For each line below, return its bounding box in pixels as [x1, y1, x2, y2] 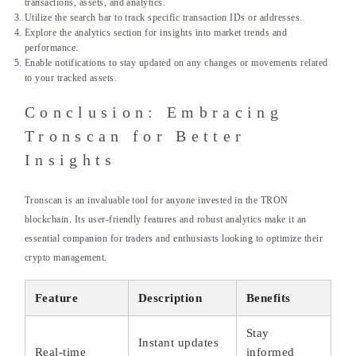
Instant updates [138, 336, 219, 350]
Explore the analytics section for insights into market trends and [25, 27, 288, 39]
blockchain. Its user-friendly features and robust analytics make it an [25, 214, 307, 226]
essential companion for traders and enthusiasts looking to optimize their [25, 233, 323, 245]
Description [138, 292, 203, 305]
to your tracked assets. [25, 72, 118, 84]
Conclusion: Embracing [25, 103, 283, 122]
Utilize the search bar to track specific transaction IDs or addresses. [25, 12, 303, 24]
